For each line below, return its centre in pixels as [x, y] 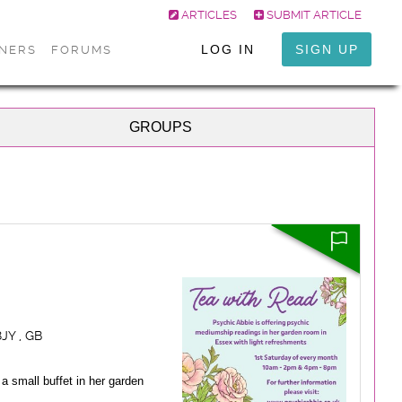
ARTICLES [208, 15]
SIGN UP [327, 49]
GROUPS [161, 127]
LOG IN [228, 49]
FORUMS [81, 50]
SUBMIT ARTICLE [313, 15]
